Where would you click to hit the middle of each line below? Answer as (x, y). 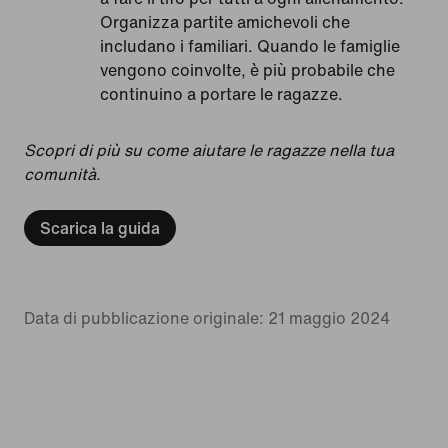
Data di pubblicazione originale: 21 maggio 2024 (207, 317)
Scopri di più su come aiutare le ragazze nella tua (209, 149)
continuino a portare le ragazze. (221, 93)
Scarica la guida (100, 227)
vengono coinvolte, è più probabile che (247, 69)
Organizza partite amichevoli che (225, 21)
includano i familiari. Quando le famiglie (250, 45)
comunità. (62, 173)
